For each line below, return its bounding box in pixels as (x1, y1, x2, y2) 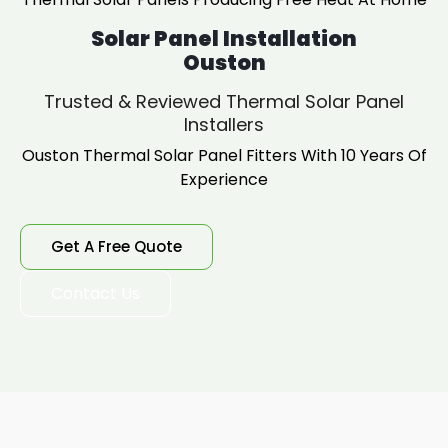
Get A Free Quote (51, 236, 182, 257)
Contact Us (51, 282, 140, 305)
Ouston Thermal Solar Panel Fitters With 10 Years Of (21, 144, 427, 167)
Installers (184, 112, 264, 137)
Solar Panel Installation (91, 24, 357, 53)
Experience (180, 168, 268, 191)
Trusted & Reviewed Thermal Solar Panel (44, 89, 404, 114)
